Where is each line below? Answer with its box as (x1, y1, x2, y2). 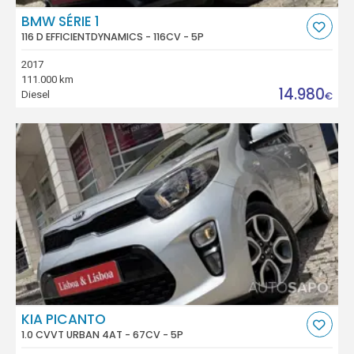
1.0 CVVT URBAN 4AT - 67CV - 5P (21, 327, 184, 341)
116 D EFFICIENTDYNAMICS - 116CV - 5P (21, 29, 205, 43)
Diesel (21, 88, 51, 100)
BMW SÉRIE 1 (21, 11, 100, 31)
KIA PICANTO (21, 309, 107, 329)
